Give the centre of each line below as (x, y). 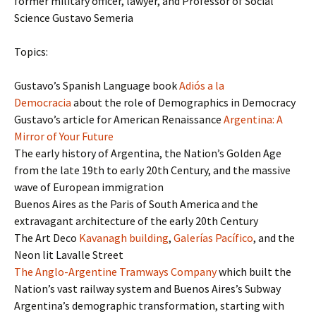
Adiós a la (202, 86)
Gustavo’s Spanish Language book (97, 86)
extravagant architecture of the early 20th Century (136, 221)
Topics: (31, 52)
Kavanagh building (124, 238)
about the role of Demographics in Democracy (183, 103)
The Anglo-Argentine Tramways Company (115, 272)
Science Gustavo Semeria (74, 18)
